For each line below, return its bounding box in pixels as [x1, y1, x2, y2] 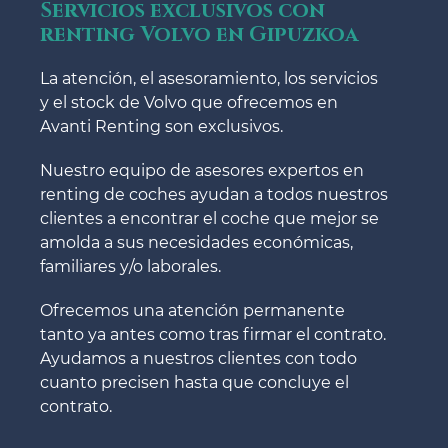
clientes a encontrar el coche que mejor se [40, 208, 379, 228]
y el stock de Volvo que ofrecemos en [40, 92, 338, 112]
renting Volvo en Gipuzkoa [40, 20, 358, 49]
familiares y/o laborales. [40, 256, 221, 276]
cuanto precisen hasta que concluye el [40, 372, 349, 392]
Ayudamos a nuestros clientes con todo [40, 348, 357, 368]
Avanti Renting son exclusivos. [40, 116, 283, 136]
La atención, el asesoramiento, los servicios [40, 68, 378, 88]
